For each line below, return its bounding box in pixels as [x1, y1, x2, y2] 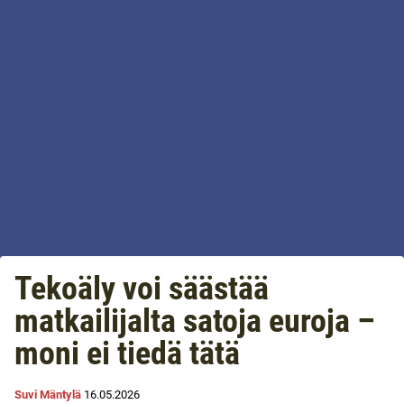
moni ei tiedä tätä [14, 335, 240, 372]
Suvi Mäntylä [14, 388, 81, 401]
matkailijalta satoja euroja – [14, 302, 375, 340]
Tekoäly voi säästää [14, 270, 269, 308]
